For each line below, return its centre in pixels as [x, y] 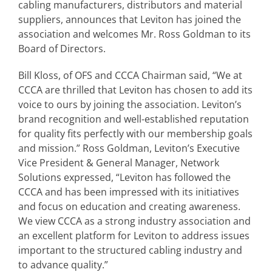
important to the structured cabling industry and [130, 250]
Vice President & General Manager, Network [119, 163]
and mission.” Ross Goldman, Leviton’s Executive [129, 148]
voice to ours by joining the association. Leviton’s [130, 104]
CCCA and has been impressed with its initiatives [129, 192]
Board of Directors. [62, 49]
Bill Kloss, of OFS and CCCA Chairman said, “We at [130, 75]
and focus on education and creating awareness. [129, 206]
